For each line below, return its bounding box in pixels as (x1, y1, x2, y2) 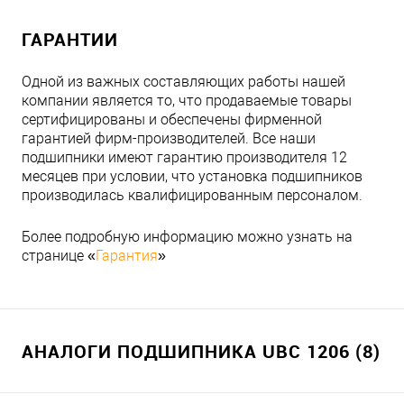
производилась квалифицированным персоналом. (22, 186, 363, 204)
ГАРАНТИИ (22, 26, 118, 51)
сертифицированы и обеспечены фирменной (22, 110, 322, 128)
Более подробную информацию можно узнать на (22, 227, 353, 245)
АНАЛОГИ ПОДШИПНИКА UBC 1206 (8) (22, 338, 381, 363)
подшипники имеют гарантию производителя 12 (22, 148, 347, 166)
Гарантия (96, 246, 158, 264)
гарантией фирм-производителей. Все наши (22, 129, 316, 147)
